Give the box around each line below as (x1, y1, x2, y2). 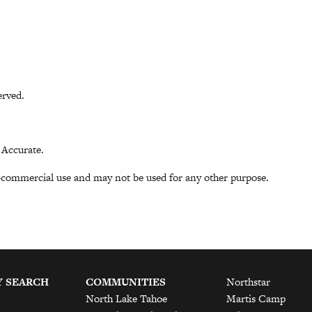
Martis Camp (226, 290, 286, 306)
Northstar (226, 274, 270, 289)
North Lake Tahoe (86, 290, 168, 306)
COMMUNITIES (86, 274, 166, 289)
